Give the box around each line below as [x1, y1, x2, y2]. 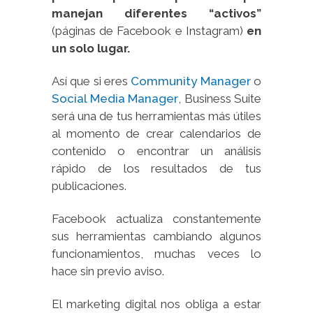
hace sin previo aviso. [52, 263, 164, 278]
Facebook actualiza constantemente [52, 211, 261, 226]
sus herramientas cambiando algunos [52, 228, 261, 243]
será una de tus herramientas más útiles [52, 108, 261, 123]
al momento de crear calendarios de [52, 126, 261, 140]
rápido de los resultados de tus [52, 161, 261, 175]
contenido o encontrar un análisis [52, 143, 261, 158]
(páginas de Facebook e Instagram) [52, 23, 243, 38]
